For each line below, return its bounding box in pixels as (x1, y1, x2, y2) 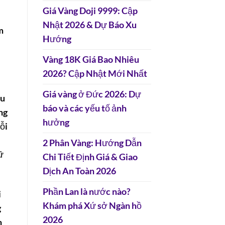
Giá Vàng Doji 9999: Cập (42, 6, 138, 17)
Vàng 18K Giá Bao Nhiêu (42, 54, 139, 65)
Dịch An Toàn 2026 (42, 166, 116, 177)
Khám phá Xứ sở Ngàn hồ (42, 200, 142, 211)
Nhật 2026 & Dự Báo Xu (42, 20, 137, 31)
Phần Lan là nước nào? (42, 186, 131, 197)
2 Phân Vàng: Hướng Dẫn (42, 138, 142, 149)
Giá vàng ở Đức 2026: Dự (42, 89, 141, 100)
